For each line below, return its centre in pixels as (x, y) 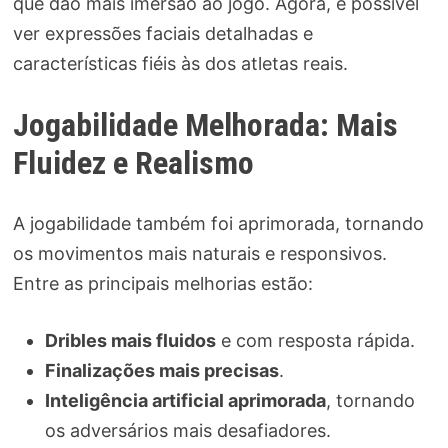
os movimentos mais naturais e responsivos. (199, 253)
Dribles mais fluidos (130, 340)
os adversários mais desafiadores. (187, 430)
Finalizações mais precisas (161, 370)
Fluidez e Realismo (133, 163)
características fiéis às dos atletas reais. (180, 64)
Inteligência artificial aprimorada (185, 400)
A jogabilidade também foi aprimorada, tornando (218, 223)
